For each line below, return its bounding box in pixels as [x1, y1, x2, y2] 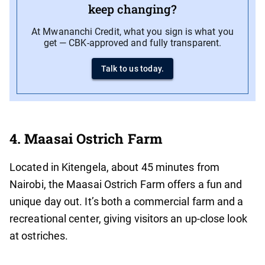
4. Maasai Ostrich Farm [9, 130, 163, 148]
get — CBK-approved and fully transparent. [43, 37, 222, 49]
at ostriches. [9, 230, 69, 243]
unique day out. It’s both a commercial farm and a [9, 195, 244, 208]
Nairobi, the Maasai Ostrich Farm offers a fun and [9, 178, 243, 191]
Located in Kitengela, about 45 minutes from [9, 161, 219, 174]
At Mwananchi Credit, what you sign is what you [31, 26, 234, 38]
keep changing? [88, 1, 177, 17]
